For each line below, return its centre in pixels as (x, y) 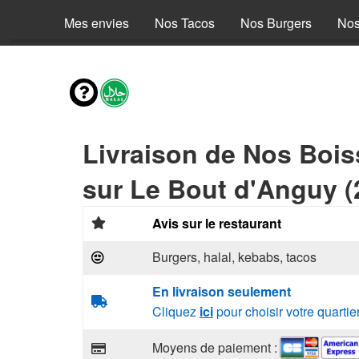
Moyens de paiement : (215, 347)
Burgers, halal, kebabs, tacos (234, 257)
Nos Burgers (276, 23)
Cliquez (176, 311)
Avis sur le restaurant (217, 223)
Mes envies (97, 23)
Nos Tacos (185, 23)
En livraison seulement (222, 291)
